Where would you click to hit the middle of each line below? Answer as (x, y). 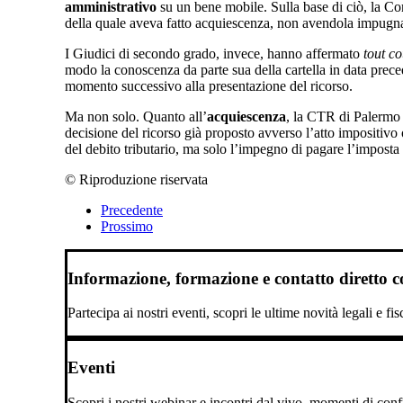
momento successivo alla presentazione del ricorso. (209, 85)
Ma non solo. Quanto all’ (136, 116)
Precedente (132, 210)
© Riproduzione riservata (136, 179)
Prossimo (127, 226)
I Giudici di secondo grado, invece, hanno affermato (214, 53)
